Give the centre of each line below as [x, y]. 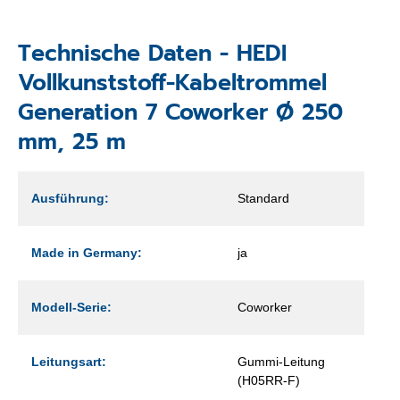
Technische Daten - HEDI [152, 53]
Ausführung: [70, 198]
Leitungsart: [69, 361]
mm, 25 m [72, 142]
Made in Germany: [87, 252]
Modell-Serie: [71, 307]
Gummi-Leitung [281, 361]
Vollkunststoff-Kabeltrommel [172, 83]
